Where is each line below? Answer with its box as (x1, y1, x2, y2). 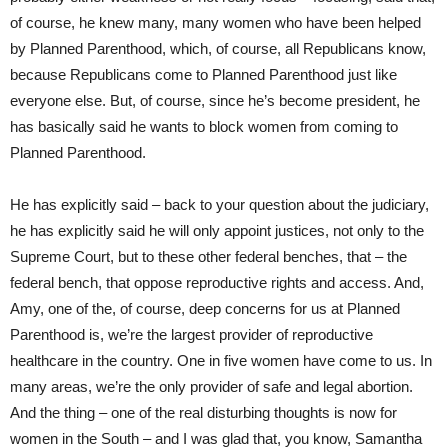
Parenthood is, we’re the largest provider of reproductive (10, 325, 373, 343)
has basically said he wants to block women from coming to (10, 117, 398, 135)
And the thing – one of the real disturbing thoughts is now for (10, 403, 397, 421)
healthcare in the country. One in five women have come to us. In (10, 351, 432, 369)
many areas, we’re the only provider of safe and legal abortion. (10, 377, 413, 395)
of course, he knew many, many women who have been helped (10, 13, 421, 31)
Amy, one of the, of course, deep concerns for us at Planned (10, 299, 400, 317)
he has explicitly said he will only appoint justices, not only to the (10, 221, 424, 239)
